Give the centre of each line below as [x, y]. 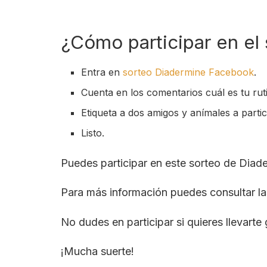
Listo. [93, 133]
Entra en [102, 72]
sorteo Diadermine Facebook [189, 72]
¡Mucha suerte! [97, 252]
